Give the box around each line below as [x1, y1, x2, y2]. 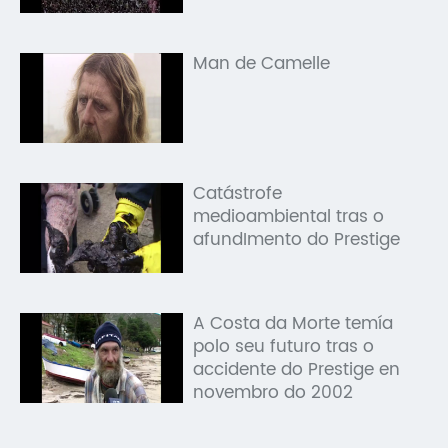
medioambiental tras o [193, 203, 385, 232]
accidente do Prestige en [193, 355, 401, 384]
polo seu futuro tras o [193, 332, 375, 361]
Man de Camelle [193, 50, 331, 79]
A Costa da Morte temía [193, 309, 394, 338]
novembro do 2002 [193, 378, 354, 407]
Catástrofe [193, 180, 283, 209]
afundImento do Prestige [193, 226, 401, 255]
